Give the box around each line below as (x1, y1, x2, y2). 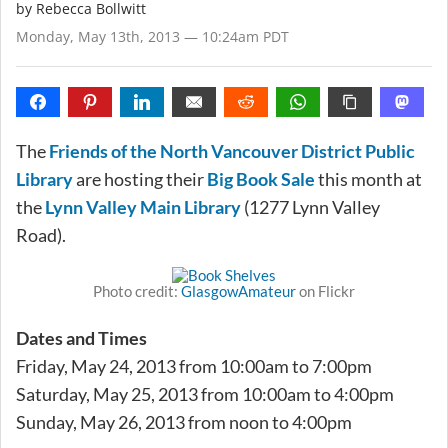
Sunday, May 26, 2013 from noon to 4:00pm (16, 410, 352, 433)
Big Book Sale (207, 167, 315, 190)
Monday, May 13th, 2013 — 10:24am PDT (16, 26, 289, 46)
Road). (16, 223, 66, 246)
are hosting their (73, 167, 207, 190)
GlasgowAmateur (181, 281, 296, 300)
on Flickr (296, 281, 355, 300)
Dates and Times (16, 326, 147, 349)
